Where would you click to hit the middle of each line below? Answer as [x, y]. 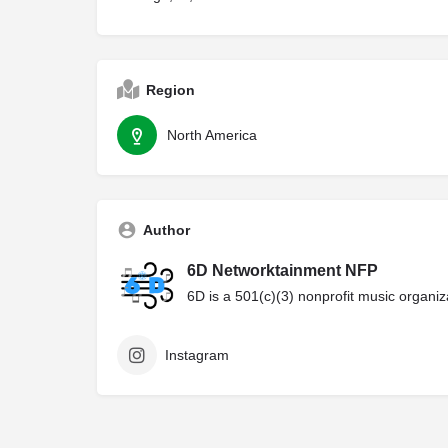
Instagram [197, 355]
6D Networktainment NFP [282, 271]
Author [166, 230]
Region [170, 90]
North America [212, 135]
